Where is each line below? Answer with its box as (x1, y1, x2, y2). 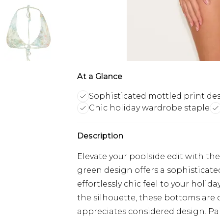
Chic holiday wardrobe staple (89, 103, 210, 112)
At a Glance (77, 72, 122, 81)
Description (77, 131, 123, 140)
